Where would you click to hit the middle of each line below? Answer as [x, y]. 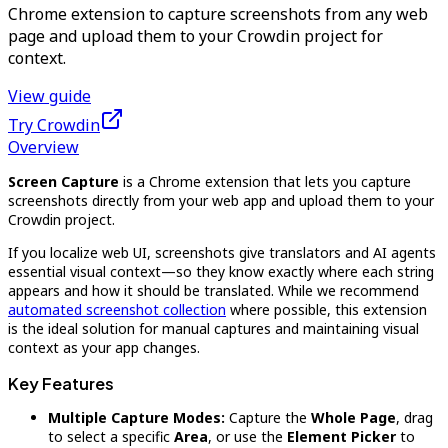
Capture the [268, 417]
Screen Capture [63, 181]
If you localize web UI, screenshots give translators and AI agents [222, 252]
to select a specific [111, 436]
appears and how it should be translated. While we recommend [213, 290]
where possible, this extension [326, 309]
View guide [49, 96]
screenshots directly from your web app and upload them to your [221, 200]
